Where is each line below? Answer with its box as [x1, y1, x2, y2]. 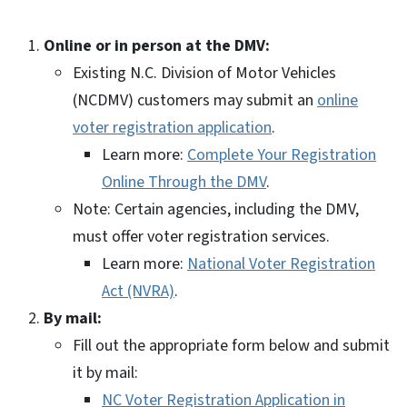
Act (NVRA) [102, 279, 174, 303]
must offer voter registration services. [73, 224, 330, 248]
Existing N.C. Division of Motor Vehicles [73, 61, 336, 84]
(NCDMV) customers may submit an [73, 88, 317, 112]
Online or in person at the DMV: [44, 34, 270, 57]
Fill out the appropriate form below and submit [73, 333, 390, 357]
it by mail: [73, 361, 138, 384]
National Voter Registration [187, 252, 375, 275]
